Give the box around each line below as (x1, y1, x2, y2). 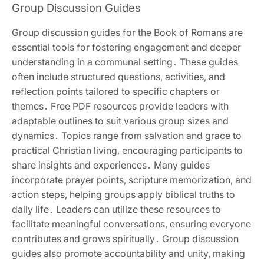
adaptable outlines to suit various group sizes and (12, 114, 229, 127)
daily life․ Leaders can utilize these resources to (12, 203, 221, 215)
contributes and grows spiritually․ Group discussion (12, 232, 239, 245)
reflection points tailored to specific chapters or (12, 85, 220, 97)
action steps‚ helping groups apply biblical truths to (12, 188, 235, 200)
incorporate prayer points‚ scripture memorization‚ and (12, 173, 252, 186)
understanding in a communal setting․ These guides (12, 55, 238, 68)
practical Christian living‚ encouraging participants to (12, 144, 243, 156)
